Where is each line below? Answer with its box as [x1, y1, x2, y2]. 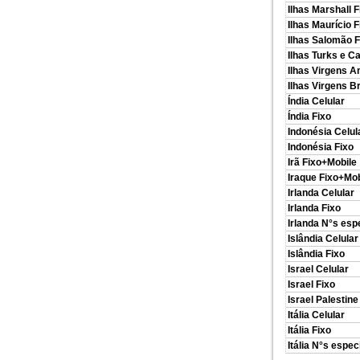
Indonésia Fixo [288, 141, 354, 153]
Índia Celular [288, 96, 345, 107]
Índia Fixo [288, 111, 331, 122]
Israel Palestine [288, 294, 358, 305]
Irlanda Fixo [288, 202, 341, 214]
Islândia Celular [288, 233, 358, 244]
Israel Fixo [288, 279, 335, 290]
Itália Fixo [288, 325, 331, 336]
